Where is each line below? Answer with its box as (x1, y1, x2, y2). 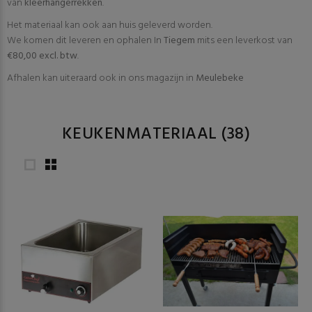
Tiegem (164, 33, 195, 49)
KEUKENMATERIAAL (61, 121, 222, 148)
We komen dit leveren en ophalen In (7, 33, 164, 49)
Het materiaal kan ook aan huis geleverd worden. (7, 17, 212, 33)
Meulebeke (196, 70, 244, 86)
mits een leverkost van (195, 33, 292, 49)
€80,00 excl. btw (7, 48, 77, 64)
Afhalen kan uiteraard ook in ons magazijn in (7, 70, 196, 86)
